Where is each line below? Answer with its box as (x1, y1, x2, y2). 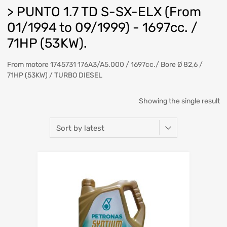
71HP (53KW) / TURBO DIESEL (7, 70, 102, 80)
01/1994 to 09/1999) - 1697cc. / (7, 19, 198, 35)
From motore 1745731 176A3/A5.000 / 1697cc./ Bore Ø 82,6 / (7, 60, 203, 69)
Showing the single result (139, 96, 220, 105)
